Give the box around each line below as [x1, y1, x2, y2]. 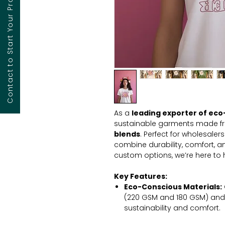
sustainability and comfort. [124, 203, 220, 213]
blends [114, 129, 140, 139]
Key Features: [114, 171, 167, 181]
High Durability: [124, 213, 183, 223]
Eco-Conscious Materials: [124, 182, 222, 192]
